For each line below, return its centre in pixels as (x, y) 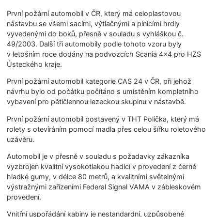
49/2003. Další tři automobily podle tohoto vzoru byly (94, 44)
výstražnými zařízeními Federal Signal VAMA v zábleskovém (104, 187)
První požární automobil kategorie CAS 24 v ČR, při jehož (99, 81)
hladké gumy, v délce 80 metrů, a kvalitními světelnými (96, 177)
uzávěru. (21, 139)
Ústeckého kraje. (35, 64)
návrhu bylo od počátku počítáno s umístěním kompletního (103, 92)
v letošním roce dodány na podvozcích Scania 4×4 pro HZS (104, 54)
